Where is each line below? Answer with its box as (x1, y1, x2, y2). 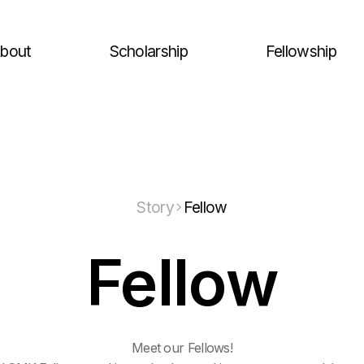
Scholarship (109, 41, 188, 61)
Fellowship (265, 41, 336, 61)
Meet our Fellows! (131, 340, 233, 356)
